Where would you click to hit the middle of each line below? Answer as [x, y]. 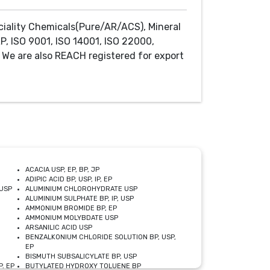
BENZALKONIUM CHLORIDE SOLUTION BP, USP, [100, 237]
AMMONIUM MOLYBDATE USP [71, 218]
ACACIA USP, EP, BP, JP [62, 170]
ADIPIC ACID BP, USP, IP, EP [68, 179]
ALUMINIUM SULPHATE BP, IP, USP [79, 199]
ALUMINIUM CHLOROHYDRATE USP [81, 189]
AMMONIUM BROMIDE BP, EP [71, 208]
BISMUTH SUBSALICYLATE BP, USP [81, 256]
